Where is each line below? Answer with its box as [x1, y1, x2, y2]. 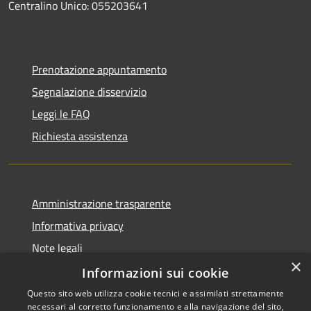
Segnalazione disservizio [32, 83, 146, 100]
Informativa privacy [32, 217, 124, 234]
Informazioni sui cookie [82, 264, 229, 281]
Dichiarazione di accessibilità [32, 261, 167, 278]
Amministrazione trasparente [32, 194, 171, 212]
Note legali [32, 239, 83, 256]
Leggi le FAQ [32, 105, 90, 122]
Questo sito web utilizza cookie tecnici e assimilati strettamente [26, 287, 285, 299]
